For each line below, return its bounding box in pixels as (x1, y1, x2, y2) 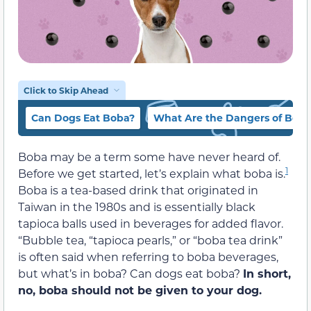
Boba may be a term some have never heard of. (18, 149, 280, 164)
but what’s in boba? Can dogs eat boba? (18, 265, 243, 280)
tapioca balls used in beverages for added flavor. (18, 215, 283, 230)
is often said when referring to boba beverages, (18, 249, 278, 264)
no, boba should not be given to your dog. (18, 282, 262, 297)
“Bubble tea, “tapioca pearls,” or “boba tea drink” (18, 232, 283, 247)
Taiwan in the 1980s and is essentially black (18, 199, 255, 214)
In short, (243, 265, 291, 280)
